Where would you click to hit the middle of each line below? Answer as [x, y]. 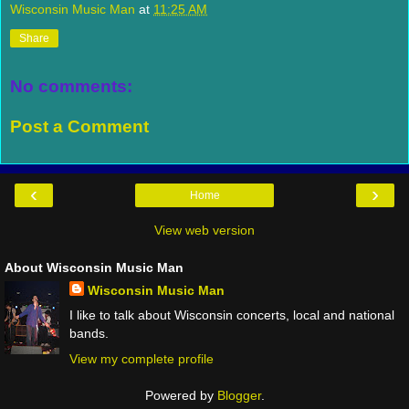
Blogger [239, 395]
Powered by [181, 395]
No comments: [71, 87]
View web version [204, 231]
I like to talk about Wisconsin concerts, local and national [231, 315]
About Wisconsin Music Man [94, 268]
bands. [89, 334]
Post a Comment [79, 126]
